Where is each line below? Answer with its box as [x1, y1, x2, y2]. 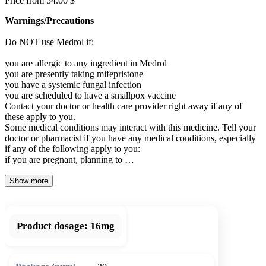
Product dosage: [17, 220, 88, 232]
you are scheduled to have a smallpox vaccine [5, 90, 176, 100]
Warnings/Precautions [5, 15, 94, 26]
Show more [9, 176, 48, 185]
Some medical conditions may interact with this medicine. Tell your [5, 122, 256, 132]
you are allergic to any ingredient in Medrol [5, 58, 167, 68]
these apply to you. [5, 111, 75, 122]
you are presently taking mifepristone [5, 68, 143, 79]
